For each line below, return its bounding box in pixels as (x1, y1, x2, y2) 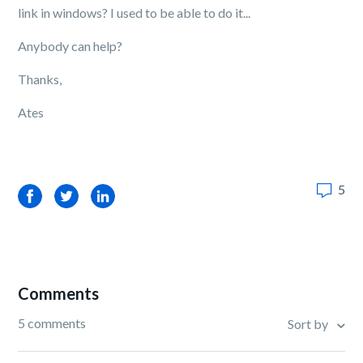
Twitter (54, 188, 97, 203)
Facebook (18, 188, 75, 203)
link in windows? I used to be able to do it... (18, 5, 251, 20)
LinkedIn (91, 188, 139, 203)
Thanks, (18, 71, 62, 87)
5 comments (18, 315, 87, 331)
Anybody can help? (18, 38, 123, 53)
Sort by (287, 316, 331, 332)
